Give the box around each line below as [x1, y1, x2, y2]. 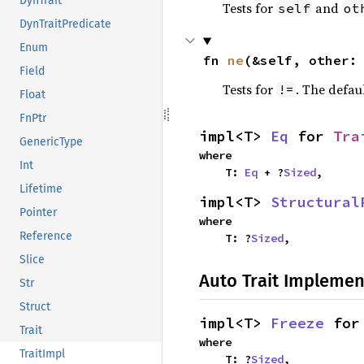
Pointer [19, 206, 57, 220]
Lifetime [19, 182, 63, 197]
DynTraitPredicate [19, 17, 111, 32]
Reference [19, 229, 72, 244]
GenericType [19, 135, 83, 149]
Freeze [271, 314, 324, 333]
